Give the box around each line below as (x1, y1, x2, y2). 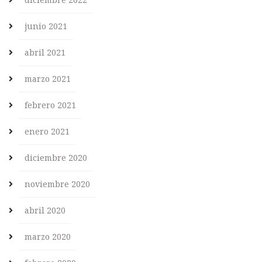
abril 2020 (25, 205, 65, 216)
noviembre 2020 (25, 178, 90, 190)
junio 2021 (25, 20, 67, 32)
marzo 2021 (25, 73, 71, 85)
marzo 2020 (25, 231, 71, 243)
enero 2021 (25, 126, 70, 137)
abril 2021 (25, 47, 65, 58)
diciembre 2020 (25, 152, 87, 164)
